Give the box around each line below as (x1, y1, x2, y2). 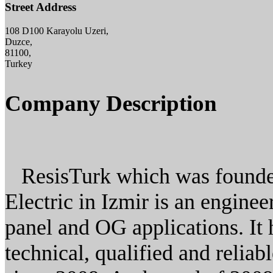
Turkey (5, 58, 32, 69)
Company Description (5, 91, 217, 116)
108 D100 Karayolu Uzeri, (5, 26, 108, 37)
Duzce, (5, 37, 32, 48)
